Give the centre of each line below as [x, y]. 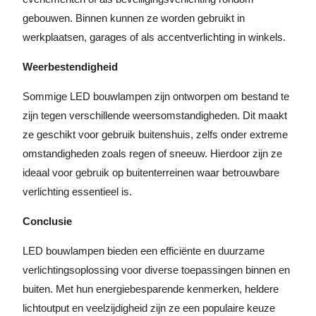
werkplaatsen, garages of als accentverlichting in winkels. [154, 37]
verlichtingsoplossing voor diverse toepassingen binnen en [156, 270]
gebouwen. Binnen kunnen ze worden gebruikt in [134, 18]
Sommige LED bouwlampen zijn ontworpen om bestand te [156, 96]
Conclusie [47, 221]
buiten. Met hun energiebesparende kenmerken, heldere [151, 289]
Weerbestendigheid [70, 67]
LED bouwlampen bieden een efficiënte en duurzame [144, 251]
